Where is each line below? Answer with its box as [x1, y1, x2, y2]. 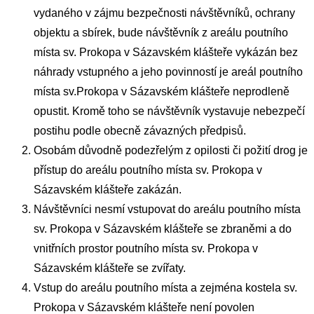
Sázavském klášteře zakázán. [34, 184, 182, 196]
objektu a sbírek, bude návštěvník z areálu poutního [34, 27, 288, 39]
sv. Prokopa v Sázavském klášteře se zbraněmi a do [34, 223, 292, 235]
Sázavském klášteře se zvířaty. [34, 262, 186, 275]
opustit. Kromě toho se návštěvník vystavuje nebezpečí [34, 105, 305, 118]
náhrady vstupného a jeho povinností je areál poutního [34, 66, 303, 78]
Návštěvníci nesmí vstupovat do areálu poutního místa [34, 203, 301, 216]
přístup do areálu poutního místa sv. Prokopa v [34, 164, 262, 177]
